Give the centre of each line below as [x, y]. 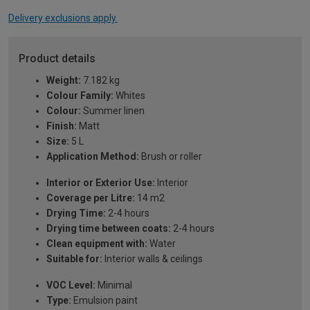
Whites [129, 96]
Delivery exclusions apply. [63, 18]
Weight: [64, 81]
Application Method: [93, 157]
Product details [57, 59]
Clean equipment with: [97, 244]
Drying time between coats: [109, 229]
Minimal [114, 285]
